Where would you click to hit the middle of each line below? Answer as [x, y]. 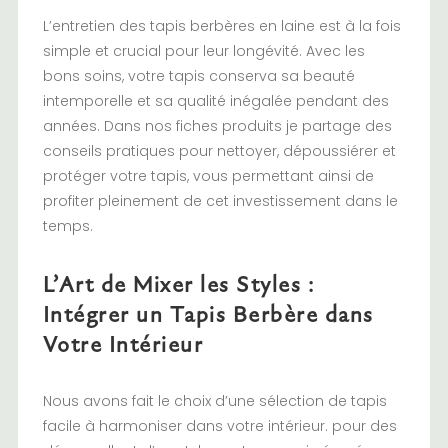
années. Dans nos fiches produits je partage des [217, 126]
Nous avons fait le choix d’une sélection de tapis [214, 401]
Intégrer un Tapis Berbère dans [208, 314]
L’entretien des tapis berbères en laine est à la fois [221, 26]
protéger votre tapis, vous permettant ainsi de [208, 176]
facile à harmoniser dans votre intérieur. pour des [219, 426]
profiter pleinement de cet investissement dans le [220, 201]
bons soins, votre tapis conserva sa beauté [198, 76]
